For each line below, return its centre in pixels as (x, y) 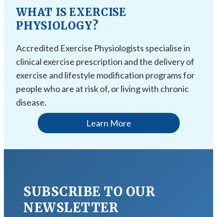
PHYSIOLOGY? (57, 25)
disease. (31, 102)
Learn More (108, 123)
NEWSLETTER (71, 208)
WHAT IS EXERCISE (71, 12)
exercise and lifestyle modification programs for (105, 75)
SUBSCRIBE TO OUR (89, 192)
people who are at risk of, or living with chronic (102, 88)
